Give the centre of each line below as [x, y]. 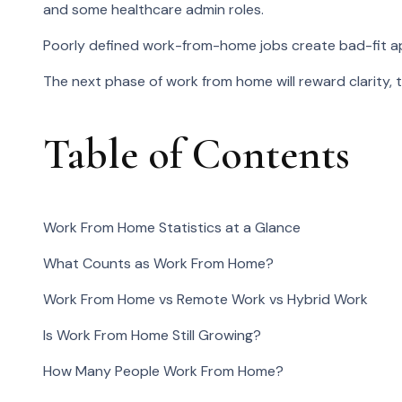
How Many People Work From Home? [163, 371]
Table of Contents [197, 155]
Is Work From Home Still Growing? [152, 335]
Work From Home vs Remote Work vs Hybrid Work [205, 299]
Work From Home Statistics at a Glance [172, 227]
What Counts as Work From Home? [158, 263]
